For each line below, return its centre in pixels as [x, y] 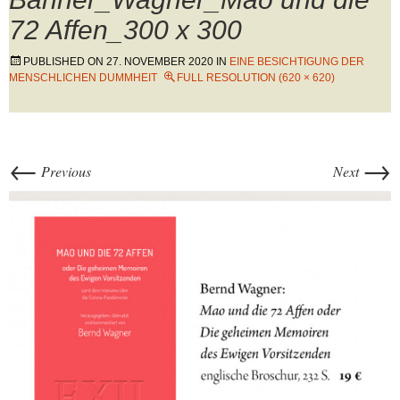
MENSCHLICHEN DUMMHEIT [83, 78]
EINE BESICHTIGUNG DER [297, 62]
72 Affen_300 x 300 [125, 30]
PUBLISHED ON [65, 62]
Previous [64, 171]
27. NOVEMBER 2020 [160, 62]
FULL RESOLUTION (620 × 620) [256, 78]
